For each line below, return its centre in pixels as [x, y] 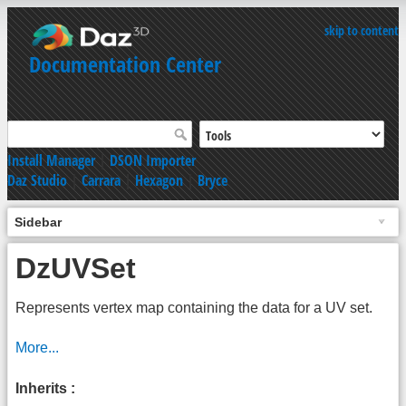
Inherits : [45, 388]
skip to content [362, 30]
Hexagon [159, 180]
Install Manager [51, 160]
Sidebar [38, 222]
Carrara [101, 180]
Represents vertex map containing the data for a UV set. [194, 308]
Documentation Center [125, 64]
